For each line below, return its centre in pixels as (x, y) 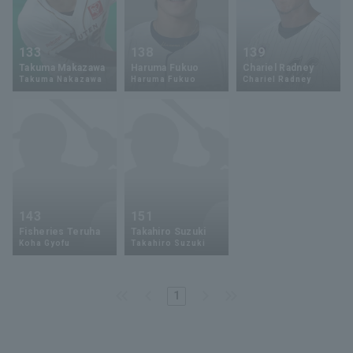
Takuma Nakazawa (61, 79)
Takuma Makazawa (62, 67)
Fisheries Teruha (59, 231)
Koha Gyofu (45, 243)
